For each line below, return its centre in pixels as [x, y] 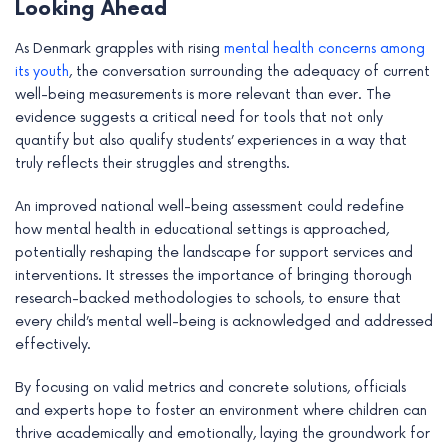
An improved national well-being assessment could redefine [209, 207]
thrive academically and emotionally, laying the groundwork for [222, 434]
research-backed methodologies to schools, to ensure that [208, 299]
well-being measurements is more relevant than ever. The [203, 95]
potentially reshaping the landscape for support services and [214, 253]
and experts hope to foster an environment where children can [221, 411]
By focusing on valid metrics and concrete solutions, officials [210, 388]
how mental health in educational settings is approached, [202, 230]
